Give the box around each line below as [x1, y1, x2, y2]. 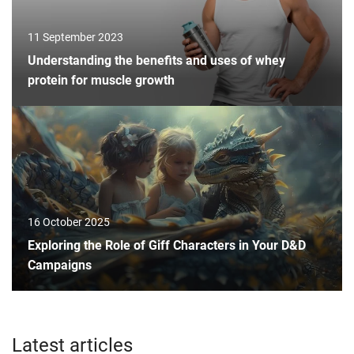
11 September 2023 [28, 31, 123, 44]
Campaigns [28, 258, 92, 273]
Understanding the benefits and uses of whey [28, 53, 285, 69]
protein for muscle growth [28, 73, 175, 88]
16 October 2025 [28, 216, 110, 229]
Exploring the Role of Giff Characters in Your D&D [28, 238, 306, 254]
